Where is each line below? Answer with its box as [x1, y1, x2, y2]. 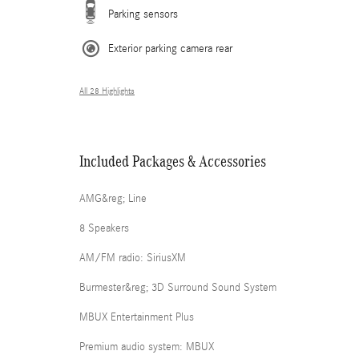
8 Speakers [79, 222, 129, 236]
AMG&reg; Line [79, 192, 147, 206]
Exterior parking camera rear [108, 42, 232, 56]
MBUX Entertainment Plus [79, 311, 194, 325]
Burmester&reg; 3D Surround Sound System [151, 281, 276, 295]
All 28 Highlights [79, 87, 135, 97]
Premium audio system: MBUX [79, 341, 214, 354]
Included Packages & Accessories [79, 152, 266, 171]
